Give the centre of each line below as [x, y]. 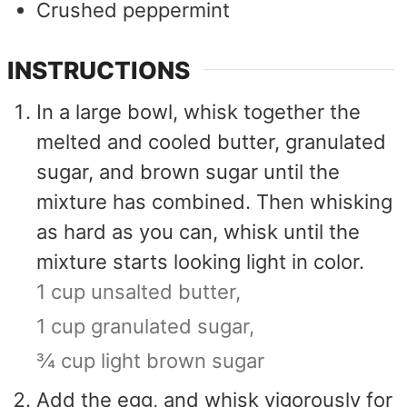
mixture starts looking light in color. [201, 262]
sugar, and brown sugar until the [189, 172]
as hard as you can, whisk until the [199, 232]
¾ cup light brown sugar [151, 361]
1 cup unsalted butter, [139, 292]
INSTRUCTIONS [99, 69]
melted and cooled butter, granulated [212, 142]
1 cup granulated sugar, [146, 327]
